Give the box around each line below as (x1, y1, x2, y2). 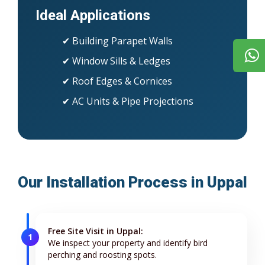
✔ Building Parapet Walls (62, 34, 173, 48)
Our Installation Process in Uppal (18, 173, 247, 192)
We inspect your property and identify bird (48, 237, 208, 249)
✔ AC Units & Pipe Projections (62, 95, 193, 108)
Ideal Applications (35, 7, 150, 24)
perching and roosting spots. (48, 249, 157, 261)
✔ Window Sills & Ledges (62, 54, 170, 68)
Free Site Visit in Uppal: (48, 225, 143, 237)
